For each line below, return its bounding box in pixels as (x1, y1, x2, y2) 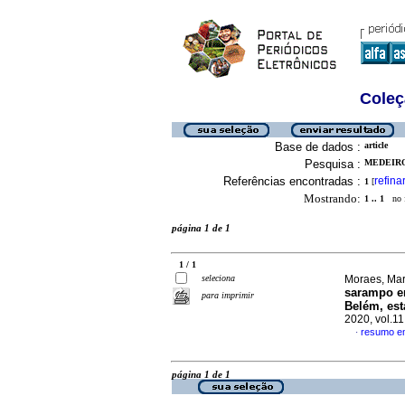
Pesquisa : (305, 157, 361, 171)
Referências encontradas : (223, 174, 361, 188)
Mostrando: (304, 192, 361, 205)
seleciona (202, 273, 235, 283)
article (364, 140, 388, 150)
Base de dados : (275, 140, 361, 154)
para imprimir (202, 290, 254, 300)
